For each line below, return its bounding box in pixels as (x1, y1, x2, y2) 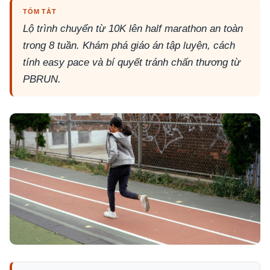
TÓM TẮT (23, 8, 57, 15)
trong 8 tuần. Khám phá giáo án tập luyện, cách (23, 40, 235, 51)
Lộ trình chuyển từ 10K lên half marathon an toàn (23, 23, 243, 34)
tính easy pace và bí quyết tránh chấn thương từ (23, 57, 240, 68)
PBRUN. (23, 74, 61, 85)
